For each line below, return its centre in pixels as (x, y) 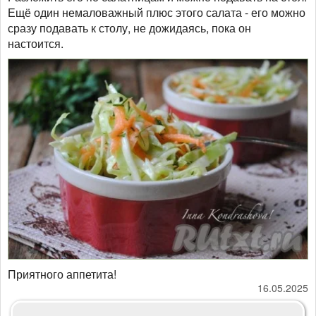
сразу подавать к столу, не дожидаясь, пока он (129, 28)
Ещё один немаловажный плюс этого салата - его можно (157, 12)
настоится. (36, 43)
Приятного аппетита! (62, 274)
